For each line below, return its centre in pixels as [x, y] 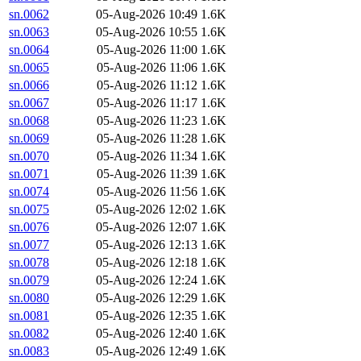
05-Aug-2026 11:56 [147, 192]
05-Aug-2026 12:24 [147, 280]
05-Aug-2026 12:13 [147, 245]
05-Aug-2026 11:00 [147, 50]
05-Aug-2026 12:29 [147, 298]
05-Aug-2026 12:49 [147, 351]
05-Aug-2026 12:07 [147, 227]
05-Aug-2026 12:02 [147, 210]
